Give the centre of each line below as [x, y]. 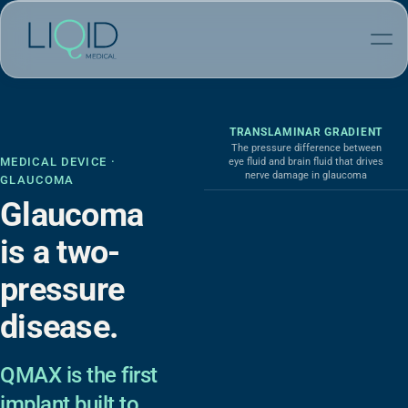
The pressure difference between [306, 148]
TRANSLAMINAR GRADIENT [306, 132]
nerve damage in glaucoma [306, 175]
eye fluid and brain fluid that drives [306, 162]
